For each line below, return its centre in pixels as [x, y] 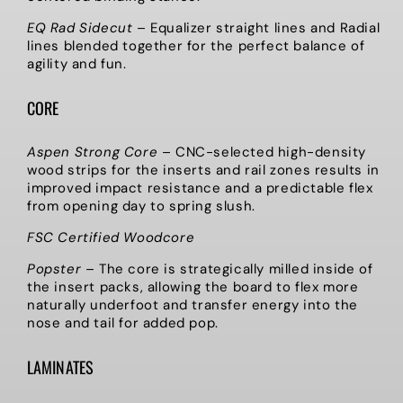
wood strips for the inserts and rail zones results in [203, 170]
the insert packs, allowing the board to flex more [193, 287]
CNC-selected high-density [271, 152]
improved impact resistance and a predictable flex [200, 188]
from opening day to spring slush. [141, 206]
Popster [54, 269]
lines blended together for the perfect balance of [196, 45]
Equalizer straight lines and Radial [265, 27]
